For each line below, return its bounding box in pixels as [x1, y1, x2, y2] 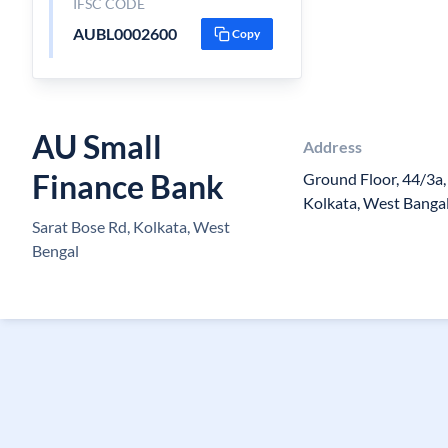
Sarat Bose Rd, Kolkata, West [32, 217, 230, 236]
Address [303, 137, 363, 156]
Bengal [32, 241, 79, 260]
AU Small [32, 127, 162, 166]
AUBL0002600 [72, 24, 177, 43]
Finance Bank [32, 167, 224, 206]
